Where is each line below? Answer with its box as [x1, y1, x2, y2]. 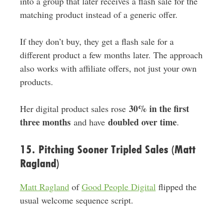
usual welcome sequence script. [19, 194, 133, 207]
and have [70, 116, 108, 128]
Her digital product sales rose [19, 103, 129, 115]
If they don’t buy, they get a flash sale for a [19, 35, 174, 48]
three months [19, 115, 71, 129]
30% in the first [128, 102, 189, 115]
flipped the [155, 181, 197, 193]
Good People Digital [81, 181, 156, 193]
